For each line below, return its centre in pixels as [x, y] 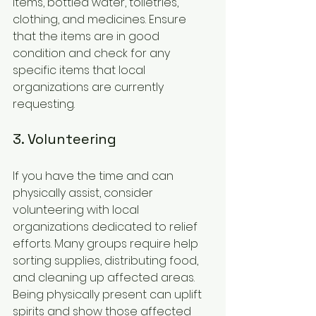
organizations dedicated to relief [107, 227]
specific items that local [80, 71]
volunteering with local [77, 210]
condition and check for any [93, 54]
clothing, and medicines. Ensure [101, 20]
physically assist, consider [84, 193]
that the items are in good [87, 37]
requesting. [44, 104]
